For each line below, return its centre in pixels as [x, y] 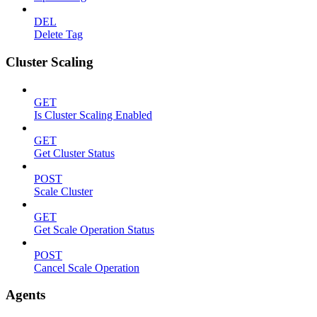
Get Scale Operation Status [94, 229]
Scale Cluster [63, 191]
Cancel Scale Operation [87, 267]
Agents [25, 295]
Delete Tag [58, 35]
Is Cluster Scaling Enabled [93, 115]
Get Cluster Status [74, 153]
